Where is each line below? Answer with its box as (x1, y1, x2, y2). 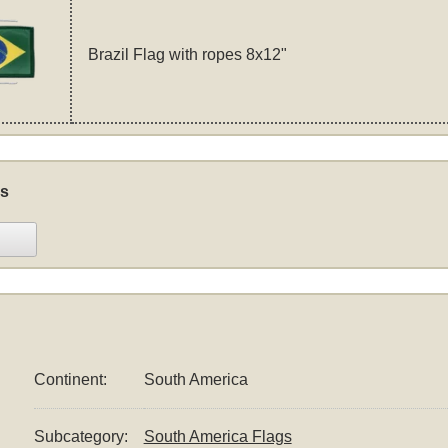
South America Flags (143, 428, 292, 446)
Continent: (33, 371, 107, 389)
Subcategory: (33, 428, 128, 446)
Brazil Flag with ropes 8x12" (87, 46, 287, 64)
